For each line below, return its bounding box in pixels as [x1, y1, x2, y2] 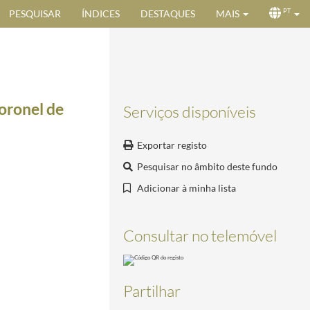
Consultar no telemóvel [123, 226, 277, 245]
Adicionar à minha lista [137, 182, 236, 194]
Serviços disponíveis [123, 102, 256, 121]
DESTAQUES [140, 8, 195, 19]
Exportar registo [137, 139, 207, 151]
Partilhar [123, 281, 181, 300]
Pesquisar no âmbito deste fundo [137, 161, 277, 172]
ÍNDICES [82, 8, 120, 19]
